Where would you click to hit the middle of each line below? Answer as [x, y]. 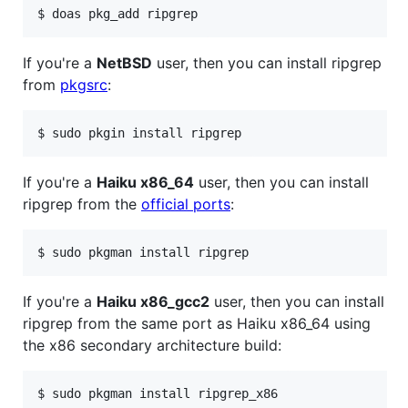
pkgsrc [84, 84]
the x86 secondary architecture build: [152, 345]
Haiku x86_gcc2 [153, 301]
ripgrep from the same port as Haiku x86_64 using [197, 323]
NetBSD [124, 62]
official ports [186, 204]
